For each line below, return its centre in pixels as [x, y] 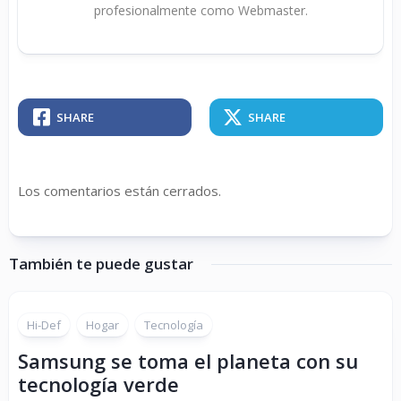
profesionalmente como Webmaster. [200, 11]
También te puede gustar [101, 264]
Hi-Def [44, 325]
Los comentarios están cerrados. [119, 191]
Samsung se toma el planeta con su [188, 361]
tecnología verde [98, 384]
